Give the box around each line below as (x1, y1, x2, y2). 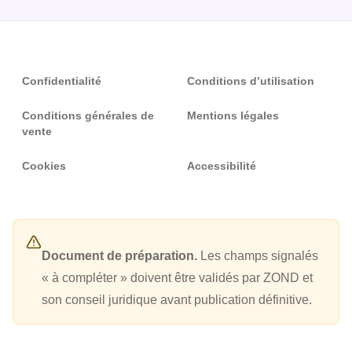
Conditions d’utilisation (187, 75, 314, 87)
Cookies (22, 159, 66, 172)
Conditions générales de (22, 109, 154, 122)
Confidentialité (22, 75, 101, 87)
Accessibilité (187, 159, 256, 172)
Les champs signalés (197, 249, 318, 262)
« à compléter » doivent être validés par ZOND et (42, 271, 313, 284)
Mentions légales (187, 109, 279, 122)
